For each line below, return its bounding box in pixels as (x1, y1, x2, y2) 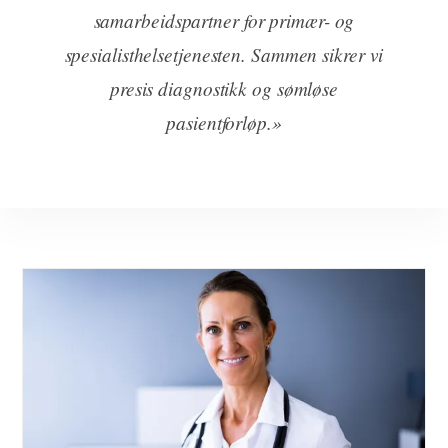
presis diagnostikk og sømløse (109, 75, 339, 102)
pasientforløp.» (166, 109, 282, 136)
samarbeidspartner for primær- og (93, 7, 355, 34)
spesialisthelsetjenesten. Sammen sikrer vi (64, 41, 384, 68)
